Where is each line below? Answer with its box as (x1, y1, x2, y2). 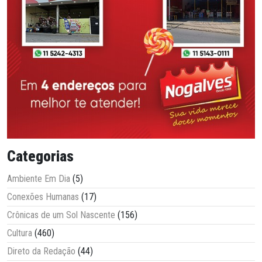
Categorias (7, 148, 74, 166)
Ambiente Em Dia (7, 173, 70, 185)
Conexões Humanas (7, 191, 79, 203)
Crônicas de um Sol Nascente (7, 209, 115, 221)
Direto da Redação (7, 246, 75, 257)
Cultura (7, 227, 32, 239)
